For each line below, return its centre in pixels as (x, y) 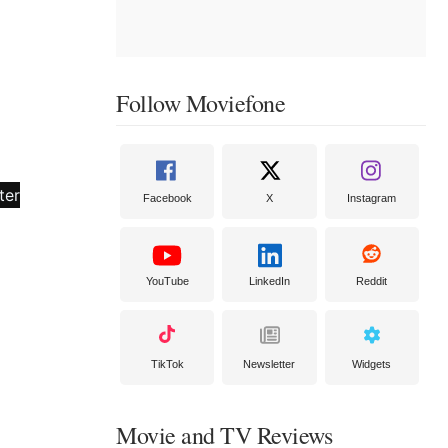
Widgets (372, 364)
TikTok (167, 364)
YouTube (167, 281)
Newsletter (269, 364)
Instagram (372, 198)
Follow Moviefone (200, 103)
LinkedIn (269, 281)
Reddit (372, 281)
